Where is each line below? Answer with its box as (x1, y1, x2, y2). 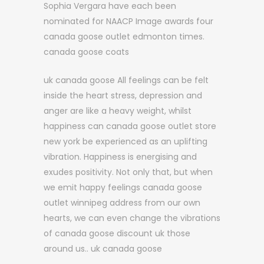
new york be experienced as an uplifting (44, 136, 207, 147)
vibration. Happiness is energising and (44, 151, 197, 163)
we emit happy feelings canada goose (44, 181, 202, 193)
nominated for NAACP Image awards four (44, 15, 213, 27)
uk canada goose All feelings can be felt (44, 74, 209, 86)
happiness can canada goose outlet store (44, 120, 216, 132)
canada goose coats (44, 46, 129, 58)
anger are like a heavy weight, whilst (44, 105, 192, 117)
